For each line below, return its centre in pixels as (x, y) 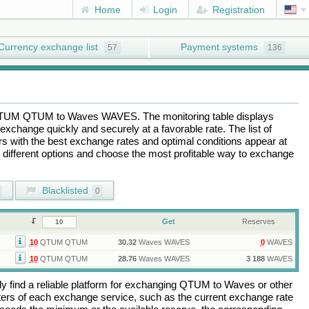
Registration (237, 10)
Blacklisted (63, 190)
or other (273, 285)
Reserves (259, 221)
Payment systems (219, 47)
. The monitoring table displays (205, 116)
